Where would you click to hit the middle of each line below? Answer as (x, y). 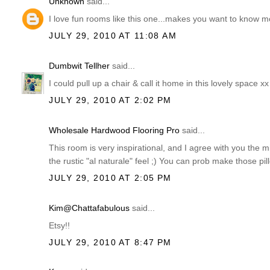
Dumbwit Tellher (80, 65)
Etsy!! (60, 225)
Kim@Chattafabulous (89, 208)
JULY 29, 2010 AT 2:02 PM (110, 100)
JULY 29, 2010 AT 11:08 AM (113, 36)
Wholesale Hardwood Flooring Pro (115, 130)
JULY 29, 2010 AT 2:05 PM (110, 177)
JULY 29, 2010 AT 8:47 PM (110, 242)
